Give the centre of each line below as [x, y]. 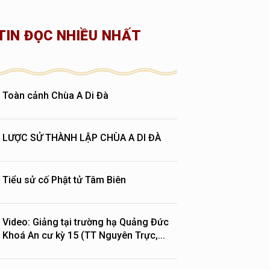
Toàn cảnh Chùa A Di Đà [56, 96]
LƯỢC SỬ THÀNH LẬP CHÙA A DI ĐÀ [82, 138]
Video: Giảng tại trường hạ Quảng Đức [86, 222]
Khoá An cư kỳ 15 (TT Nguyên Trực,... [84, 235]
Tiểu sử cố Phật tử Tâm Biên [64, 180]
